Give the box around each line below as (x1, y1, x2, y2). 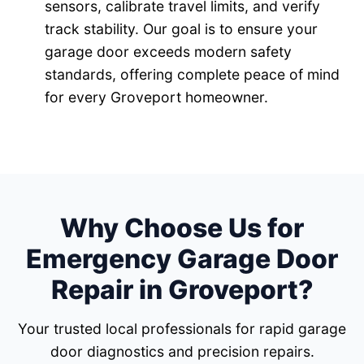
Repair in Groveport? (50, 274, 314, 306)
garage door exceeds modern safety (45, 43, 292, 61)
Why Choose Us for (60, 212, 304, 245)
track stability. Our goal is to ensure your (45, 20, 318, 38)
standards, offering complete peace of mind (45, 66, 340, 84)
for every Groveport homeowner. (45, 89, 268, 106)
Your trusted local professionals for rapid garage (18, 320, 346, 338)
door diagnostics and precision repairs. (50, 343, 314, 361)
